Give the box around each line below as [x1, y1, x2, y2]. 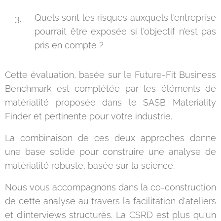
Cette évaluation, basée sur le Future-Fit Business [5, 70, 216, 80]
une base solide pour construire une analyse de [5, 147, 216, 157]
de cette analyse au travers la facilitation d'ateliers [5, 196, 216, 206]
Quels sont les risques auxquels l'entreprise [35, 12, 216, 23]
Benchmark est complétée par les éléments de [5, 83, 216, 94]
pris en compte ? [35, 40, 104, 50]
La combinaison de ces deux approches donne [5, 133, 216, 143]
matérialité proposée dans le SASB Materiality [5, 97, 216, 108]
